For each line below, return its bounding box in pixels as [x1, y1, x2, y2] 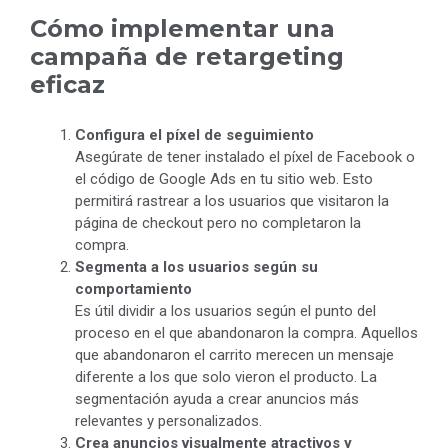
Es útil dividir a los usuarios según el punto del [75, 301, 376, 320]
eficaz [30, 69, 105, 99]
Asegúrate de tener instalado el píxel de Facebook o [75, 147, 415, 166]
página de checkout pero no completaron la [75, 213, 361, 232]
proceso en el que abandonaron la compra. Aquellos [75, 323, 418, 342]
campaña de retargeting [30, 41, 344, 71]
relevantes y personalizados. [75, 411, 262, 430]
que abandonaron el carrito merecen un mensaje [75, 345, 394, 364]
